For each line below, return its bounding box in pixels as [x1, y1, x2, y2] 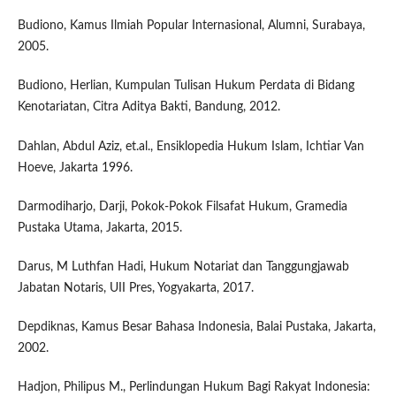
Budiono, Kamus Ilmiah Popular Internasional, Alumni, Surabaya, [17, 19, 365, 33]
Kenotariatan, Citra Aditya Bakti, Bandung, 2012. [17, 101, 280, 114]
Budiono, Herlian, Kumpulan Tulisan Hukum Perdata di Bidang [17, 80, 354, 93]
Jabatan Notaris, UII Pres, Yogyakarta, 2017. [17, 281, 254, 294]
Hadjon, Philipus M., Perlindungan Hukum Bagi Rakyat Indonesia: [17, 380, 370, 393]
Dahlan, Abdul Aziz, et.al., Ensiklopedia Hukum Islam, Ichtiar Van [17, 140, 364, 153]
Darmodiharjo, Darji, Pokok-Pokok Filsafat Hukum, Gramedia [17, 200, 347, 213]
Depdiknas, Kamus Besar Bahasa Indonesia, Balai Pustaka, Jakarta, [17, 320, 376, 333]
